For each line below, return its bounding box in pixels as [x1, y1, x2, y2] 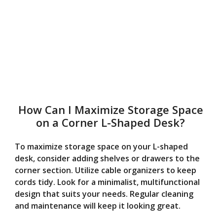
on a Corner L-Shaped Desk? [36, 114, 185, 130]
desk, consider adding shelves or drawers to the [15, 152, 200, 164]
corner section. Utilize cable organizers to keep [15, 164, 196, 176]
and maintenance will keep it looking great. [15, 200, 181, 211]
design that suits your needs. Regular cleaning [15, 188, 193, 199]
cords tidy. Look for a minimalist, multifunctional [15, 176, 200, 187]
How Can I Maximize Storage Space [18, 102, 203, 117]
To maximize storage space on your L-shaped [15, 141, 188, 152]
